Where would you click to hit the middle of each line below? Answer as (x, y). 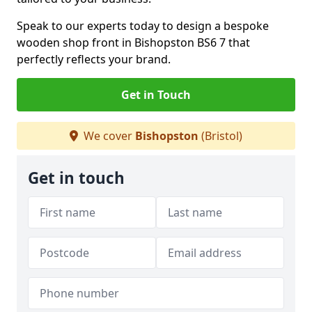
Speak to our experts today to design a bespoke (143, 26)
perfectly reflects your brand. (94, 59)
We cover (108, 136)
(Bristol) (220, 136)
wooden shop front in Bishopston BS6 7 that (133, 42)
